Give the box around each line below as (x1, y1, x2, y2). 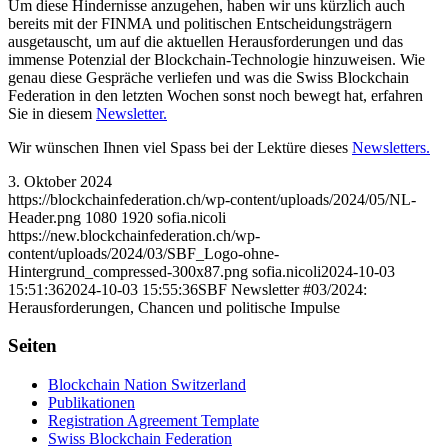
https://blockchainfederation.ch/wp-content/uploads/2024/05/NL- (8, 190, 416, 208)
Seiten (8, 335, 57, 357)
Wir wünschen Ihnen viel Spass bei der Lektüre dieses (8, 138, 352, 156)
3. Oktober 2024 (8, 172, 112, 190)
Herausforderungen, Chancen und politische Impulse (8, 298, 340, 316)
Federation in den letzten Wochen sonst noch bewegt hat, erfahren (8, 86, 423, 104)
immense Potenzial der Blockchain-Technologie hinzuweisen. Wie (8, 50, 425, 68)
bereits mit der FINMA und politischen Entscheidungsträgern (8, 14, 392, 32)
